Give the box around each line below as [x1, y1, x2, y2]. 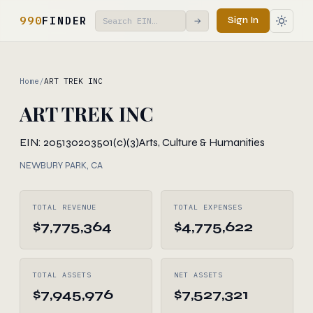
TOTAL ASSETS [33, 270, 92, 279]
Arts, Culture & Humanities [139, 136, 265, 149]
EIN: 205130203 [20, 136, 96, 149]
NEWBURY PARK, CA [20, 160, 103, 171]
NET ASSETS [174, 270, 223, 279]
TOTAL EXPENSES [174, 203, 242, 212]
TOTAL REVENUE [33, 203, 96, 212]
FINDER [42, 13, 88, 27]
